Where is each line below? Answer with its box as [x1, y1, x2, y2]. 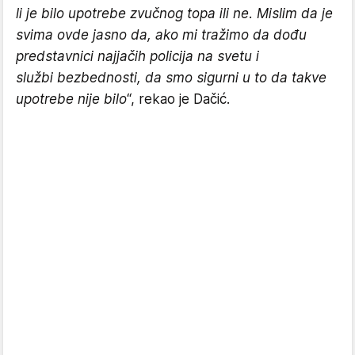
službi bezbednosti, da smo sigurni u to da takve [16, 69, 326, 86]
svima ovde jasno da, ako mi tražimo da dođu [16, 26, 307, 43]
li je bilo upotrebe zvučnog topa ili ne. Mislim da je [16, 5, 333, 21]
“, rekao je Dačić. [127, 90, 230, 107]
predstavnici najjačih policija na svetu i [16, 48, 259, 64]
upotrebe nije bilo [16, 90, 127, 107]
